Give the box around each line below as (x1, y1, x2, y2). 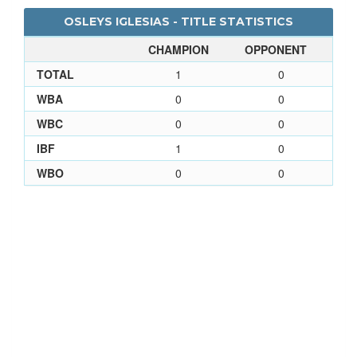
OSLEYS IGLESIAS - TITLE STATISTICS (64, 14, 293, 29)
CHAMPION (148, 41, 209, 57)
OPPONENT (245, 41, 307, 57)
